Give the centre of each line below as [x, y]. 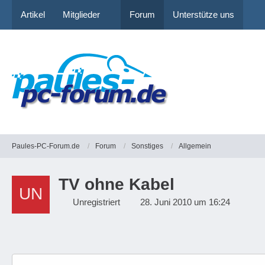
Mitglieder [81, 14]
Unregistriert [96, 202]
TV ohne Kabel [117, 184]
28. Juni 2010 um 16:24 [185, 202]
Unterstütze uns [203, 14]
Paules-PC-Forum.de [46, 146]
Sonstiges [147, 146]
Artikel [33, 14]
